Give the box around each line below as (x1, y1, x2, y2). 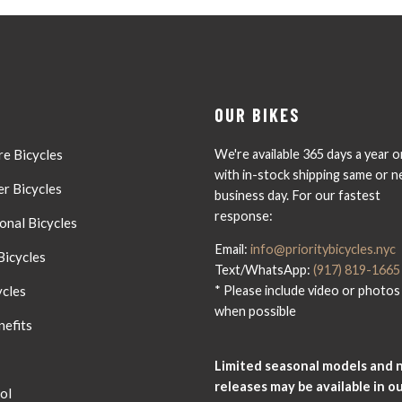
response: (214, 207, 273, 223)
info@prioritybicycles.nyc (250, 241, 396, 258)
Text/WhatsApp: (214, 262, 313, 278)
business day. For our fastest (214, 187, 380, 203)
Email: (214, 241, 250, 258)
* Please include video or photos (214, 283, 400, 299)
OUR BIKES (214, 103, 300, 126)
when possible (214, 303, 296, 319)
